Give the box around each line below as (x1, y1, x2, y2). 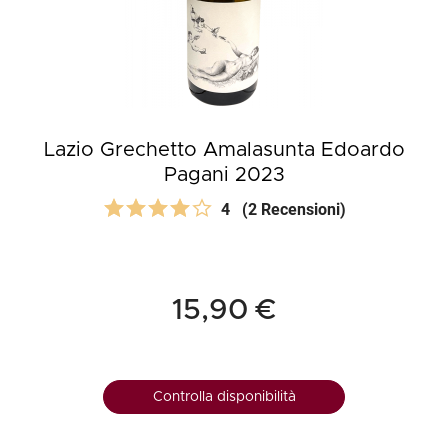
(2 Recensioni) (241, 200, 346, 219)
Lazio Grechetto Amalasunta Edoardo (43, 140, 405, 160)
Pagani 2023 (163, 165, 285, 185)
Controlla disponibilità (152, 390, 296, 404)
